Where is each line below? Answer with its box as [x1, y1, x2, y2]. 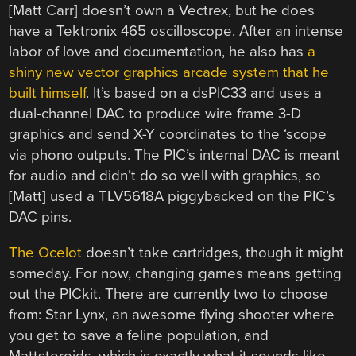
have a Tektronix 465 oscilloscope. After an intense [9, 22, 344, 41]
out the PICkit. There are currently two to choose [9, 284, 329, 303]
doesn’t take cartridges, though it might [82, 243, 345, 261]
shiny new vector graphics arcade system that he [9, 64, 330, 82]
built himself [9, 84, 87, 103]
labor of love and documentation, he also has [9, 43, 308, 61]
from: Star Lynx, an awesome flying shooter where [9, 305, 335, 323]
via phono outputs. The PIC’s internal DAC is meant [9, 146, 341, 164]
